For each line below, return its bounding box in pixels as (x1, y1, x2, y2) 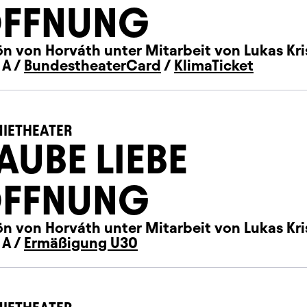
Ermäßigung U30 (24, 235, 138, 251)
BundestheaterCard (24, 58, 161, 73)
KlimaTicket (174, 58, 254, 73)
